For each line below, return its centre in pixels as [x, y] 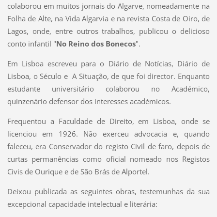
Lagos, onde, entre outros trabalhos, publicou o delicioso [108, 31]
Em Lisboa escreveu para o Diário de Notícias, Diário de [108, 64]
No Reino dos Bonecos [96, 44]
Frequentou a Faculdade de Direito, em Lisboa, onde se [108, 121]
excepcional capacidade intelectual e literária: [82, 204]
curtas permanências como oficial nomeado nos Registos [108, 159]
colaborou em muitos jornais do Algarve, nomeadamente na [108, 6]
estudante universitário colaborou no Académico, [108, 89]
